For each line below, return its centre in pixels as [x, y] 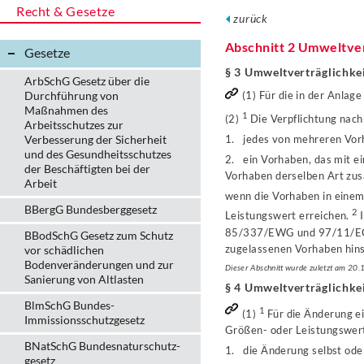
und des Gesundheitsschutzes [98, 154]
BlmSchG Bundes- [69, 305]
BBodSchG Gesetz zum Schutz [99, 235]
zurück [251, 18]
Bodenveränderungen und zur [99, 264]
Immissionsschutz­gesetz [84, 320]
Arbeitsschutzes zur [74, 125]
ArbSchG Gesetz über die [87, 81]
